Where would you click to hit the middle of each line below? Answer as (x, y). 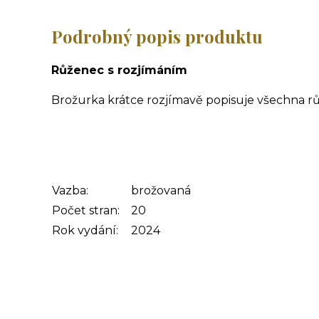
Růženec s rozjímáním (119, 70)
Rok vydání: (85, 231)
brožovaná (161, 191)
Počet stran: (86, 211)
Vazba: (70, 191)
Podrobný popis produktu (157, 37)
